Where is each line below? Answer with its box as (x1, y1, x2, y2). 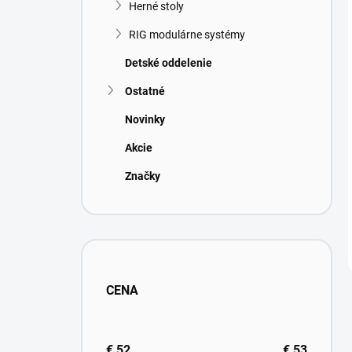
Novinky (125, 113, 165, 126)
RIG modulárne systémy (129, 28, 245, 41)
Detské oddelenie (125, 57, 212, 69)
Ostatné (125, 85, 165, 97)
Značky (125, 170, 160, 182)
